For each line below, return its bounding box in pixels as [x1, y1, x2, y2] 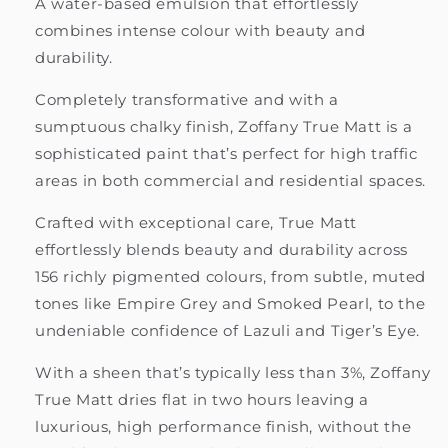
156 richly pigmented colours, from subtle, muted [35, 266, 426, 286]
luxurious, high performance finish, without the [35, 416, 412, 436]
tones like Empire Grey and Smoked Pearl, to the [35, 293, 426, 313]
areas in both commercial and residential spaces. [35, 170, 426, 190]
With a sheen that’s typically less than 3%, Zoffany [35, 362, 431, 382]
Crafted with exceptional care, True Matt [35, 212, 358, 232]
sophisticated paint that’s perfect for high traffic [35, 143, 418, 163]
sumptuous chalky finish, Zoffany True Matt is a [35, 116, 413, 136]
